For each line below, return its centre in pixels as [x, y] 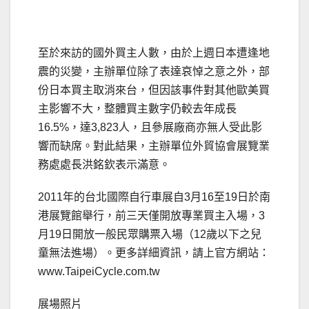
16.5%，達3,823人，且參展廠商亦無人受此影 [150, 128]
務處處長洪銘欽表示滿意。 [104, 165]
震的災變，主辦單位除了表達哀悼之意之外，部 [154, 72]
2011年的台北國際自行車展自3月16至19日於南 [154, 197]
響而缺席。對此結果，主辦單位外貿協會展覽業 [154, 146]
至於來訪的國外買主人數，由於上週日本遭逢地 [154, 53]
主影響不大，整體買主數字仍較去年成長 [137, 109]
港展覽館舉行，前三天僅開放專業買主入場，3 [151, 216]
